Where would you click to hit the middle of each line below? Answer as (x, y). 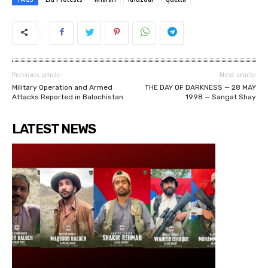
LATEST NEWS (54, 129)
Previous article (36, 75)
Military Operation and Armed (62, 88)
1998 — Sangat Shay (220, 97)
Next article (237, 75)
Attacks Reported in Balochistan (68, 97)
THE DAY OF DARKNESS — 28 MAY (200, 88)
